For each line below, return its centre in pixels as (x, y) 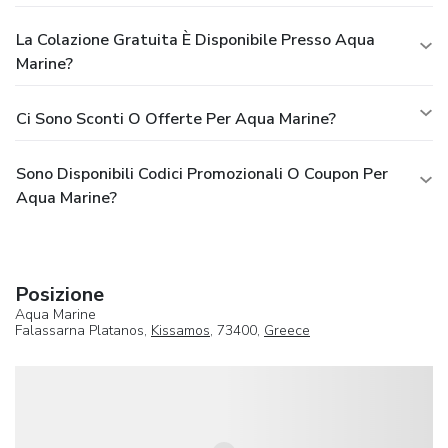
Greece (287, 330)
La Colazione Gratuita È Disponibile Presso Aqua (195, 39)
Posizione (59, 294)
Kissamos (180, 330)
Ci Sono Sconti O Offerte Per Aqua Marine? (176, 118)
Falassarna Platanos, (83, 330)
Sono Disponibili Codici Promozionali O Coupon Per (202, 173)
